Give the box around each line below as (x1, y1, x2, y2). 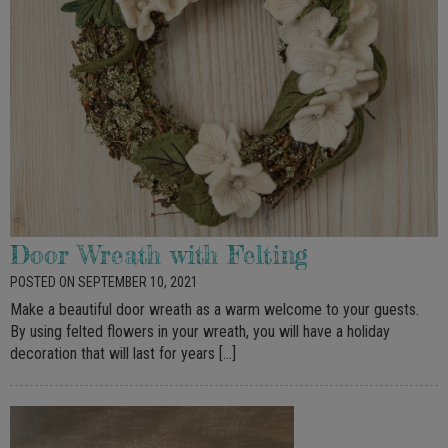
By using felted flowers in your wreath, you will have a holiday (10, 321, 390, 341)
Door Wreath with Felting (10, 239, 308, 270)
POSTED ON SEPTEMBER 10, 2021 (10, 273, 198, 290)
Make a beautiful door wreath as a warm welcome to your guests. (10, 299, 419, 319)
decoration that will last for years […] (10, 343, 236, 363)
